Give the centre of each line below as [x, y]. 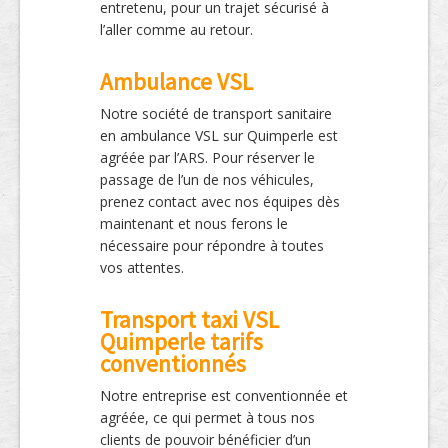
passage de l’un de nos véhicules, [207, 180]
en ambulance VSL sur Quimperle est [219, 136]
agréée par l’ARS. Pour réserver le [207, 158]
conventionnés [173, 364]
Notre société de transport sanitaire [216, 114]
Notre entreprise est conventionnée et [224, 396]
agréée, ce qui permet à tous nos [207, 418]
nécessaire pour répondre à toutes [212, 246]
